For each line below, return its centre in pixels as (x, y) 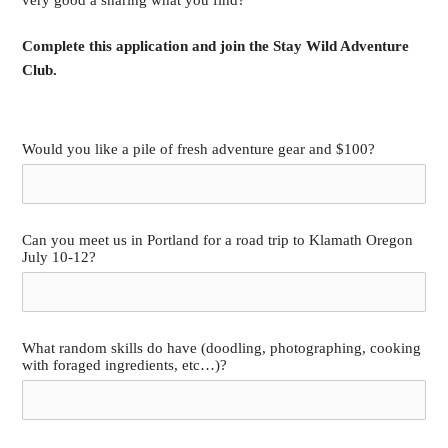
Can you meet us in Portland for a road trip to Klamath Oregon (218, 239)
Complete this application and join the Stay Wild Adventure (216, 46)
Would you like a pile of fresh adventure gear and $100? (199, 148)
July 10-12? (59, 256)
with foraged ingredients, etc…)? (125, 364)
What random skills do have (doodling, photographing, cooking (222, 347)
